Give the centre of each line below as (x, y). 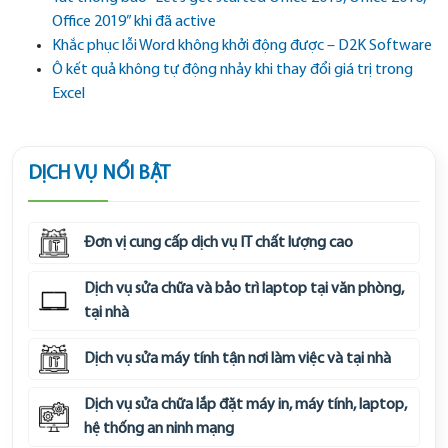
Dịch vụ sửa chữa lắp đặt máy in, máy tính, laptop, (245, 405)
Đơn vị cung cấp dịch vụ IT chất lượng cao (218, 243)
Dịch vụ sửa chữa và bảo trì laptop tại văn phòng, (244, 289)
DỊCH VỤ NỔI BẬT (99, 174)
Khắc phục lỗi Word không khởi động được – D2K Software (242, 46)
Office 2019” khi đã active (134, 22)
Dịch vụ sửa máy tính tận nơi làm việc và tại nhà (237, 359)
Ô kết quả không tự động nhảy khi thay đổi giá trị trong (232, 70)
